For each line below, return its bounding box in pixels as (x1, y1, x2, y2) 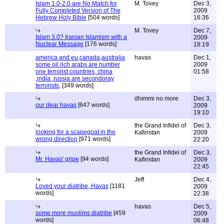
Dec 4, (193, 176, 211, 183)
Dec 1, (193, 54, 211, 61)
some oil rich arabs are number (35, 61, 120, 68)
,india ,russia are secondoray (35, 75, 114, 82)
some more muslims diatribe (35, 209, 112, 216)
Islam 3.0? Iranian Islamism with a (35, 33, 127, 40)
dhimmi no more (134, 95, 178, 102)
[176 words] (83, 40, 116, 47)
